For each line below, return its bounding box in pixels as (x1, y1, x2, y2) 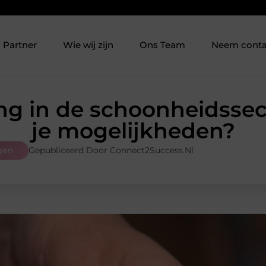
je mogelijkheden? (31, 118, 235, 144)
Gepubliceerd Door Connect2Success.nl (28, 145, 194, 156)
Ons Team (140, 39, 186, 51)
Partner (3, 39, 37, 51)
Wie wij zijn (63, 39, 114, 51)
